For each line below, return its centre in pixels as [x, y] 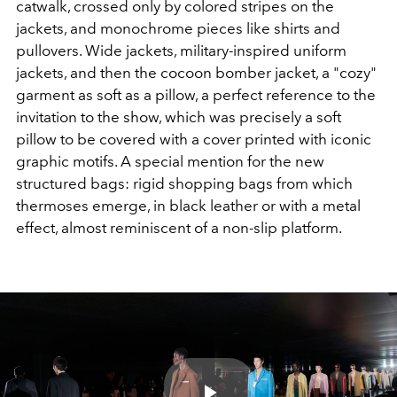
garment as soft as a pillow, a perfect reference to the [196, 94]
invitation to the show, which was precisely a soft [179, 117]
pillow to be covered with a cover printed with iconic [194, 139]
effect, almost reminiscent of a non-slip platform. [179, 227]
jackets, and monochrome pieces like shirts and [178, 28]
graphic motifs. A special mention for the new [170, 161]
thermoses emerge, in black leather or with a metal [188, 205]
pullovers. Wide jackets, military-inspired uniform [181, 50]
